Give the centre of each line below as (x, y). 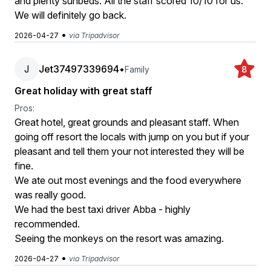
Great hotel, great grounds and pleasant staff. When (127, 122)
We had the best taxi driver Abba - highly (103, 209)
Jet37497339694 (79, 69)
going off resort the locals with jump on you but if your (132, 137)
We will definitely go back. (70, 15)
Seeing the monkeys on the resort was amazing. (119, 238)
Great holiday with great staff (83, 91)
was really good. (50, 195)
